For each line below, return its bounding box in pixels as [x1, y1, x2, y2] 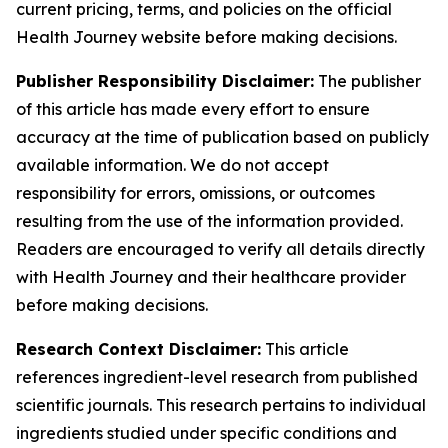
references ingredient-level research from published [16, 367, 418, 387]
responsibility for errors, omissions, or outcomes [16, 183, 375, 203]
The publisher [314, 71, 421, 91]
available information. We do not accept [16, 155, 329, 175]
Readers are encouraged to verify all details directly [16, 239, 425, 259]
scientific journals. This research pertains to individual [16, 395, 426, 415]
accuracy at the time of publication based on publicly [16, 127, 429, 147]
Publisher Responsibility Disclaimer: [16, 71, 314, 91]
